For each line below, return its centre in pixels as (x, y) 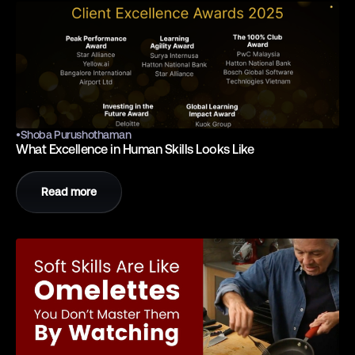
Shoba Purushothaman (76, 134)
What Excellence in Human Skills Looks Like (135, 149)
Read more (69, 191)
